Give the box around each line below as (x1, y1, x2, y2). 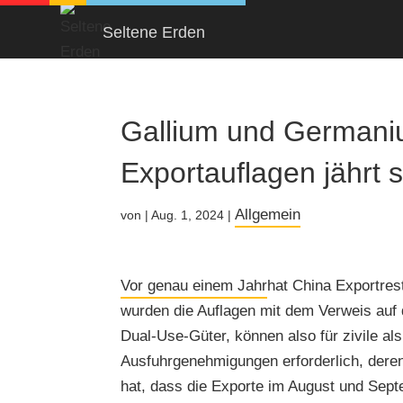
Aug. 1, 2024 (151, 208, 225, 222)
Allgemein (235, 206, 301, 223)
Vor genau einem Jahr (121, 277, 268, 294)
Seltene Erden (103, 22, 206, 41)
